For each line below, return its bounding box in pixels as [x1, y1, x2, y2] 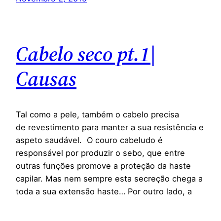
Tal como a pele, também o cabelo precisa [16, 110, 179, 120]
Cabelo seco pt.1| [16, 39, 156, 69]
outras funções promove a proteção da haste [16, 161, 191, 171]
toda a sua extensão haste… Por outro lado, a [16, 186, 192, 197]
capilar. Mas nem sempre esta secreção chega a [16, 174, 203, 184]
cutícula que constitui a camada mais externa [16, 199, 190, 210]
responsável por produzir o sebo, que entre [16, 148, 185, 158]
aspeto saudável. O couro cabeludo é [16, 135, 163, 146]
